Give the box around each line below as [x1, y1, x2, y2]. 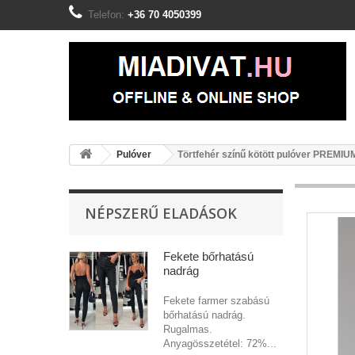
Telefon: [88, 9, 128, 21]
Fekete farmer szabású [163, 295, 269, 307]
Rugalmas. [163, 323, 212, 335]
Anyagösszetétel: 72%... [163, 338, 277, 349]
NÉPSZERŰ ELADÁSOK [85, 204, 237, 223]
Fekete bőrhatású [163, 250, 254, 263]
